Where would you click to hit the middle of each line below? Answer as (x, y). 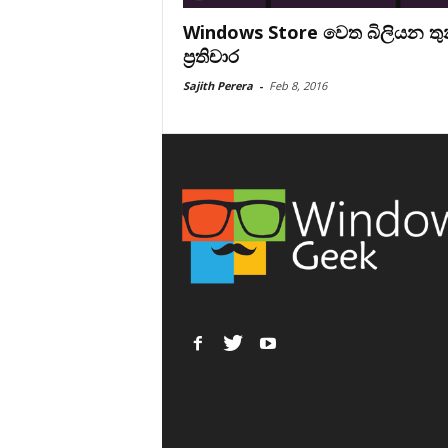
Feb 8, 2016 (297, 85)
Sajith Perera (217, 85)
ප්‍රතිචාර (210, 56)
